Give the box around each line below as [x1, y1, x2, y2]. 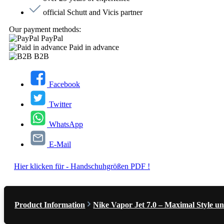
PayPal [41, 34, 63, 43]
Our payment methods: [9, 25, 81, 34]
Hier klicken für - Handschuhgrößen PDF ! [14, 162, 150, 171]
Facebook [49, 80, 80, 89]
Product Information [14, 200, 85, 209]
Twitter [49, 100, 71, 109]
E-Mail [49, 140, 71, 149]
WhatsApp [49, 120, 83, 129]
